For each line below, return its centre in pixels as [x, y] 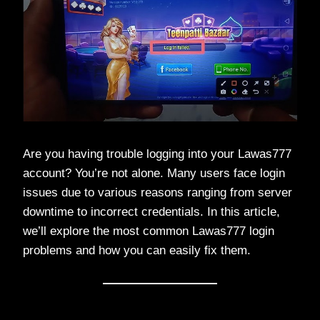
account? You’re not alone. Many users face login [154, 173]
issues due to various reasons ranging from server [157, 192]
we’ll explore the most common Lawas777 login [149, 231]
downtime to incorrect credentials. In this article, [151, 211]
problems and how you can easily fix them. [137, 250]
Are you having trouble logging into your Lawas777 [157, 154]
